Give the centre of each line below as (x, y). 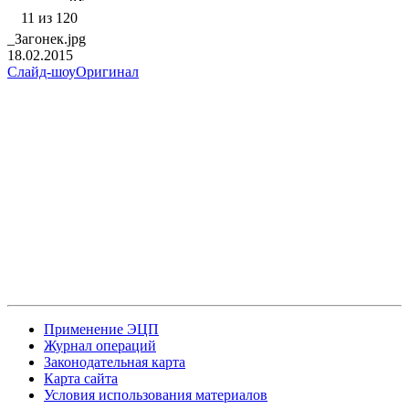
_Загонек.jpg (47, 39)
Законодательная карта (115, 362)
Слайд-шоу (42, 72)
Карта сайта (81, 379)
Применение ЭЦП (101, 330)
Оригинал (107, 72)
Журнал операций (100, 346)
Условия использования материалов (156, 395)
